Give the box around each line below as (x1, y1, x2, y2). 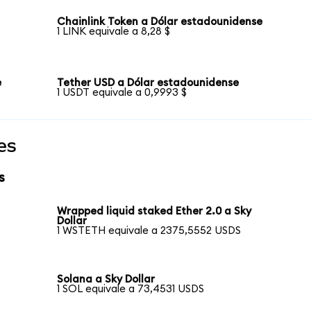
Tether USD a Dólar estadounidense (57, 77, 239, 88)
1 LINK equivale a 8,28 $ (57, 26, 171, 37)
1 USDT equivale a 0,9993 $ (57, 87, 187, 98)
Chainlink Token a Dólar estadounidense (57, 17, 263, 28)
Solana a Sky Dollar (57, 274, 155, 285)
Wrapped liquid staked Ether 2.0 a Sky (57, 206, 252, 217)
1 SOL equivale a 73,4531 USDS (57, 284, 205, 295)
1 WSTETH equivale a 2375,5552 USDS (57, 226, 242, 237)
